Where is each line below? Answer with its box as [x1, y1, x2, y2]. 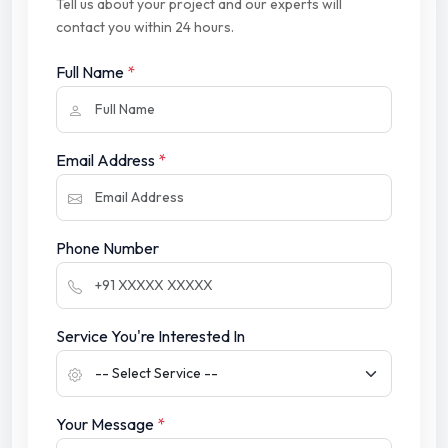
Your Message [56, 414, 157, 435]
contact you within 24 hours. [56, 18, 234, 37]
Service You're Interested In [56, 326, 245, 347]
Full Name [56, 62, 127, 83]
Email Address [56, 150, 158, 171]
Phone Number [56, 238, 159, 259]
